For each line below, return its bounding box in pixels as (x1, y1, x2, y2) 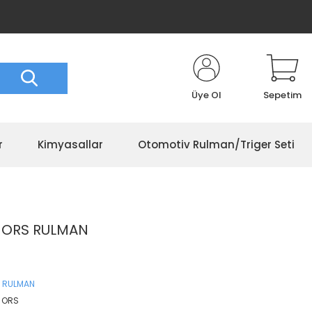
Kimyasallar (38, 137, 103, 152)
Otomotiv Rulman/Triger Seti (138, 137, 295, 152)
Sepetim (263, 88, 302, 102)
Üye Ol (192, 88, 221, 102)
